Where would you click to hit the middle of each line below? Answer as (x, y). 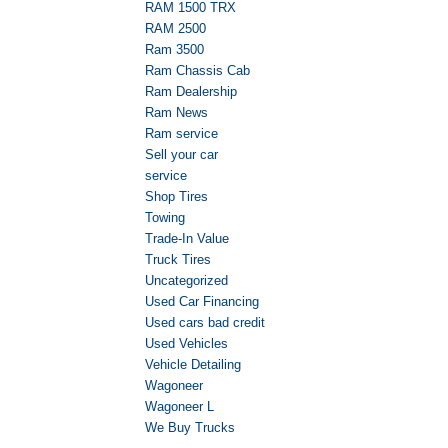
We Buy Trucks (190, 428)
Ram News (176, 113)
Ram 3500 (174, 50)
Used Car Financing (202, 302)
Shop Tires (176, 197)
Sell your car (181, 155)
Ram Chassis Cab (197, 71)
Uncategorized (186, 281)
